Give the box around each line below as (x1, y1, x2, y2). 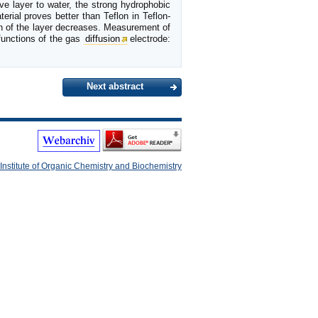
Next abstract (87, 81, 143, 92)
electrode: (126, 33, 170, 45)
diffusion (84, 33, 120, 45)
